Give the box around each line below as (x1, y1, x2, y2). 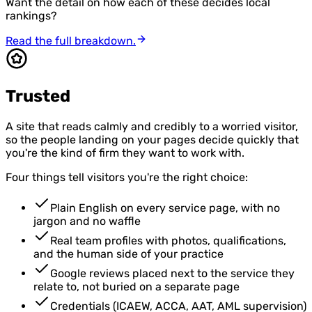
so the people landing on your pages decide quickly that (6, 132, 299, 146)
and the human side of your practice (33, 247, 224, 260)
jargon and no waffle (33, 214, 141, 228)
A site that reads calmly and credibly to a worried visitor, (6, 119, 298, 133)
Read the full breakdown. (6, 33, 136, 47)
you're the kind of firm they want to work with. (6, 146, 244, 159)
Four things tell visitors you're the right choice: (6, 170, 248, 184)
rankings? (6, 8, 57, 22)
